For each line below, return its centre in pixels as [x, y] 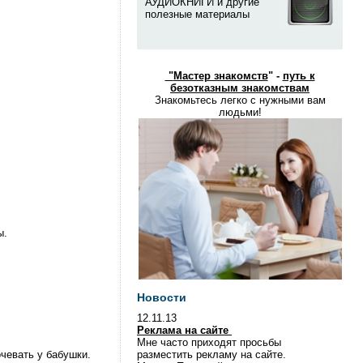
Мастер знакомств [220, 76]
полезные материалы [197, 14]
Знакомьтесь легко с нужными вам [240, 100]
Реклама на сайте [184, 330]
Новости [162, 297]
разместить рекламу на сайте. [211, 354]
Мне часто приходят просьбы [209, 342]
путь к [299, 76]
